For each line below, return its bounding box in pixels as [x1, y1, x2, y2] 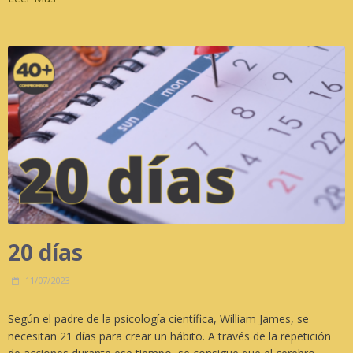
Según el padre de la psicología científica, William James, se [8, 310, 309, 326]
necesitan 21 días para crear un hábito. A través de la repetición [8, 328, 331, 344]
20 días [8, 236, 83, 267]
